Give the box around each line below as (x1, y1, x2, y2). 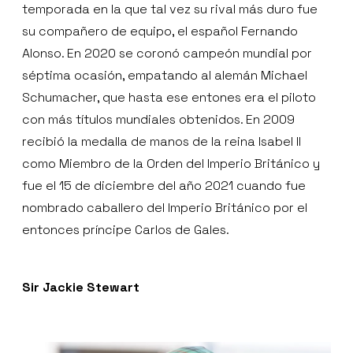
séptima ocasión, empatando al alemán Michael (22, 67, 307, 84)
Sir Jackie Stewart (22, 279, 139, 296)
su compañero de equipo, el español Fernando (22, 23, 298, 40)
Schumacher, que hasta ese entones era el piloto (22, 89, 316, 106)
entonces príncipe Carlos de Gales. (22, 221, 229, 239)
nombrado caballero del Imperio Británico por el (22, 199, 307, 217)
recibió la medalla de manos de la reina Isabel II (22, 133, 301, 150)
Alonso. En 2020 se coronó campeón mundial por (22, 45, 312, 62)
